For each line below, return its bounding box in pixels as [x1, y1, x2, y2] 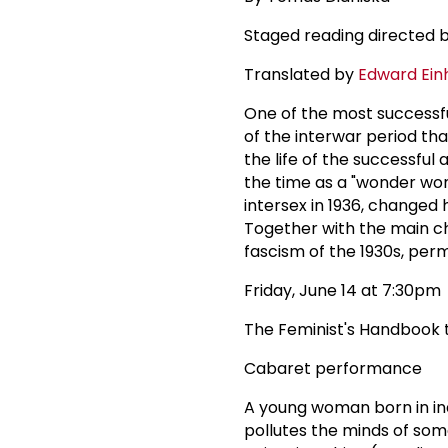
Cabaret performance [244, 356, 422, 380]
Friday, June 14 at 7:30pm [244, 278, 441, 302]
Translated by [244, 62, 358, 86]
